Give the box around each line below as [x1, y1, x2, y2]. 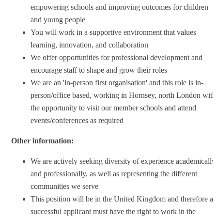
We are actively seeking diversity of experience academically [31, 156, 216, 165]
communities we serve [31, 182, 98, 190]
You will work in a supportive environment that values [31, 28, 196, 36]
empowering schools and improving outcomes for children [31, 2, 208, 11]
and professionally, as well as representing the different [31, 169, 197, 178]
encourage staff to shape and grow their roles [31, 65, 167, 74]
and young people [31, 15, 85, 24]
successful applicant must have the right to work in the [31, 207, 196, 216]
